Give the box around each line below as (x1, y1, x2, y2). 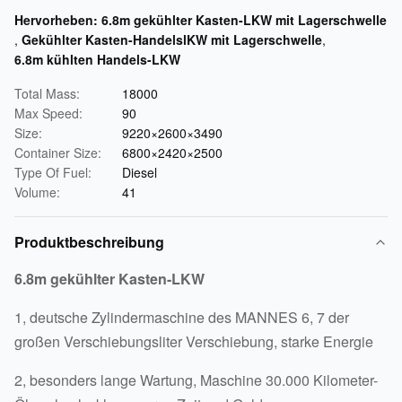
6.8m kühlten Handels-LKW (14, 50, 180, 68)
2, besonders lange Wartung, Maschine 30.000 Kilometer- (14, 370, 378, 390)
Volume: (14, 183, 60, 201)
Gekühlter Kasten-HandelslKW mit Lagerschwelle (22, 31, 322, 48)
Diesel (122, 163, 157, 181)
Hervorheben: (14, 11, 98, 29)
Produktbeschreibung (14, 232, 164, 252)
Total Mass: (14, 84, 80, 102)
